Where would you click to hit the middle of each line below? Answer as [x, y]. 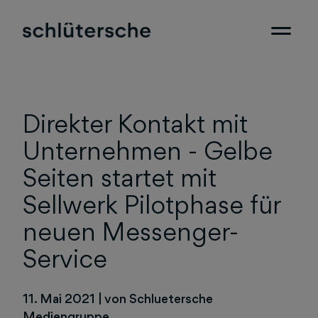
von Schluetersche [159, 298]
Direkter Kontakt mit [135, 124]
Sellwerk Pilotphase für [152, 205]
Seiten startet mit [120, 178]
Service [65, 259]
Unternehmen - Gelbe [148, 151]
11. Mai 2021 [60, 298]
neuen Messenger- [131, 232]
